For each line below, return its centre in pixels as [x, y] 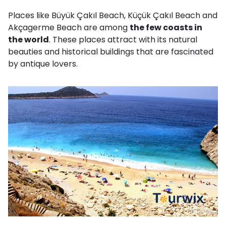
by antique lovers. [43, 64]
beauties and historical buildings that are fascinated [111, 52]
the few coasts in [166, 28]
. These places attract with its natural [123, 40]
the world [29, 40]
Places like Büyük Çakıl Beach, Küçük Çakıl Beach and [113, 16]
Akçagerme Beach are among [69, 28]
